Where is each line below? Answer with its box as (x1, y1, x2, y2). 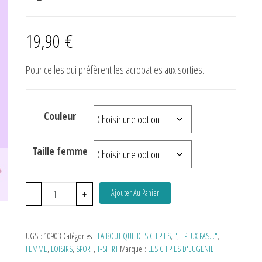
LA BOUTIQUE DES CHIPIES (98, 230, 171, 242)
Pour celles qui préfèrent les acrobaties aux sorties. (26, 63, 204, 77)
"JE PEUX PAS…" (174, 230, 218, 242)
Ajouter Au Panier (111, 187, 160, 198)
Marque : (120, 243, 148, 254)
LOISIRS (51, 243, 73, 254)
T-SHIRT (97, 243, 118, 254)
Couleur (43, 109, 76, 123)
